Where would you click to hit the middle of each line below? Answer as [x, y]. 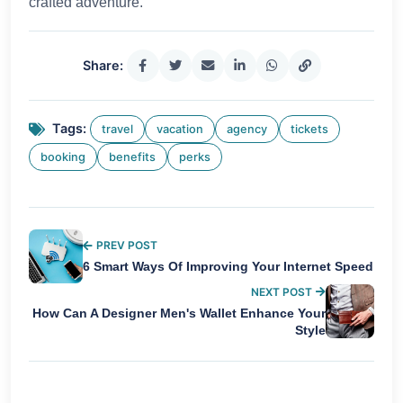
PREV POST [127, 246]
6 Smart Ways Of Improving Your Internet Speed [228, 267]
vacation [180, 129]
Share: [103, 65]
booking [63, 157]
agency [247, 129]
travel [117, 129]
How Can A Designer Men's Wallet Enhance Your [179, 313]
